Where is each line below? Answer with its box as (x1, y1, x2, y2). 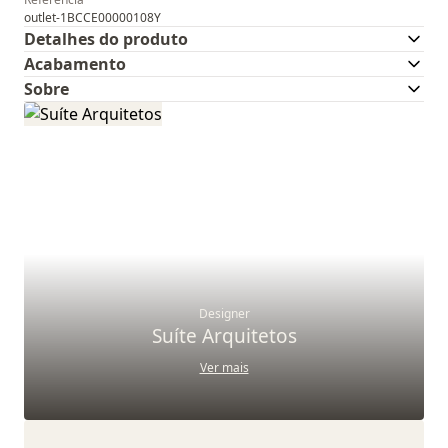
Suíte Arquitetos (151, 323, 297, 349)
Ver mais (199, 359, 249, 376)
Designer (198, 305, 250, 322)
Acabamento (24, 53, 126, 75)
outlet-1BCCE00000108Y (24, 9, 161, 26)
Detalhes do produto (24, 28, 188, 50)
